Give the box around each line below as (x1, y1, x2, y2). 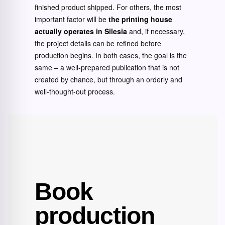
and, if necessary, (127, 26, 185, 37)
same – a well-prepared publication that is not (35, 62, 179, 73)
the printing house (108, 14, 172, 25)
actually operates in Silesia (35, 26, 127, 37)
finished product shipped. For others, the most (35, 2, 181, 13)
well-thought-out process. (35, 86, 115, 97)
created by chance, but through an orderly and (35, 74, 182, 85)
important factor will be (35, 14, 108, 25)
